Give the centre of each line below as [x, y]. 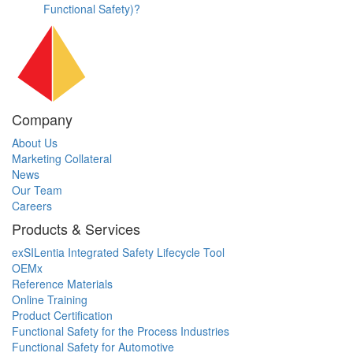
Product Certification [62, 316]
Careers [32, 206]
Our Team [37, 190]
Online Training [50, 300]
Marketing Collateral [62, 159]
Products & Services [76, 229]
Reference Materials [62, 284]
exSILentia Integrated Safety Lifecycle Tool [118, 253]
